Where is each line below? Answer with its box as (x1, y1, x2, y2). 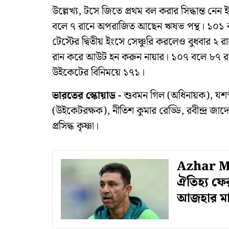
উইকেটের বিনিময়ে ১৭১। (52, 64, 145, 81)
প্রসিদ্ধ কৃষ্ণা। (52, 118, 99, 134)
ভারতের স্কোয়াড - (52, 87, 121, 104)
